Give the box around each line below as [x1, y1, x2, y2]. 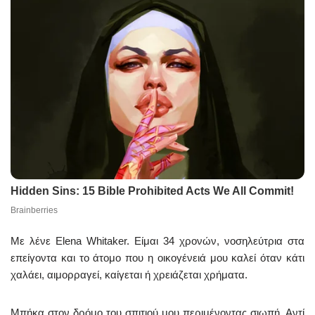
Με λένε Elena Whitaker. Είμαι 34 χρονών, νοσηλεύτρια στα [11, 235, 304, 247]
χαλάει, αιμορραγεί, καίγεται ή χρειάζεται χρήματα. [11, 269, 247, 281]
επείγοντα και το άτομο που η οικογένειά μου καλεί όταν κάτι [11, 252, 304, 264]
